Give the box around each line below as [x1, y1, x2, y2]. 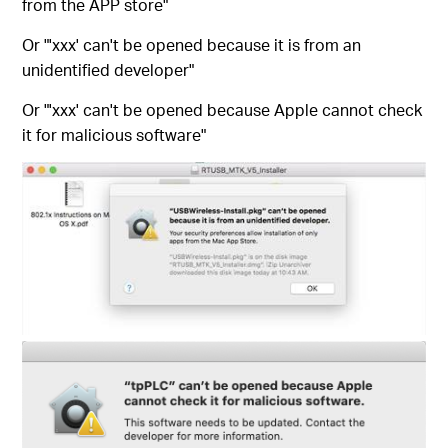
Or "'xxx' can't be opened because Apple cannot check [22, 99, 423, 121]
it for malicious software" [22, 124, 207, 146]
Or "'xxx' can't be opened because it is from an [22, 34, 362, 56]
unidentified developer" [22, 59, 195, 81]
